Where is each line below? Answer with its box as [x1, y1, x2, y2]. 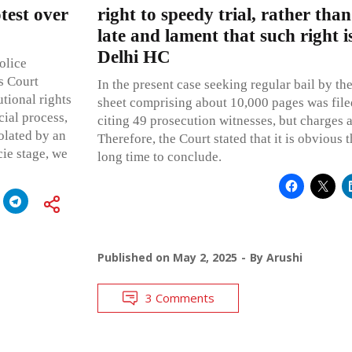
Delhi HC [97, 46, 170, 67]
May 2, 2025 [172, 249, 237, 265]
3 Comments [145, 289, 214, 306]
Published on [97, 249, 173, 265]
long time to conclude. [97, 148, 222, 164]
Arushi [266, 249, 302, 265]
